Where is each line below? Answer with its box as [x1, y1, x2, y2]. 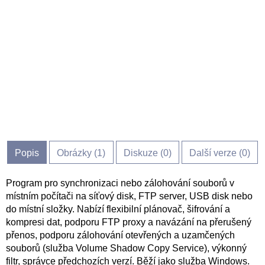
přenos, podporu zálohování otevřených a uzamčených [6, 230, 235, 240]
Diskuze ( [123, 148, 163, 158]
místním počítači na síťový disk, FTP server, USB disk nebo [6, 191, 253, 201]
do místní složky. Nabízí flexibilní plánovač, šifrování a [6, 204, 230, 214]
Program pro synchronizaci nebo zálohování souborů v [6, 178, 234, 188]
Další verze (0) [189, 148, 250, 158]
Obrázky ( [57, 148, 98, 158]
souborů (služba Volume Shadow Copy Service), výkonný [6, 243, 247, 253]
